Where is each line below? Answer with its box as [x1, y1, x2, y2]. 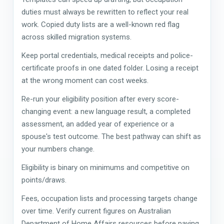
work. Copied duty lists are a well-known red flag [21, 19, 179, 29]
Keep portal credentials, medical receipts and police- [21, 50, 193, 60]
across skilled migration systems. [21, 32, 131, 41]
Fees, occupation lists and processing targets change [21, 193, 197, 203]
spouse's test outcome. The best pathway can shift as [21, 131, 201, 141]
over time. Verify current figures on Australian [21, 206, 171, 215]
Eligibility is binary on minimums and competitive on [21, 162, 189, 172]
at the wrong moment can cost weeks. [21, 75, 148, 85]
